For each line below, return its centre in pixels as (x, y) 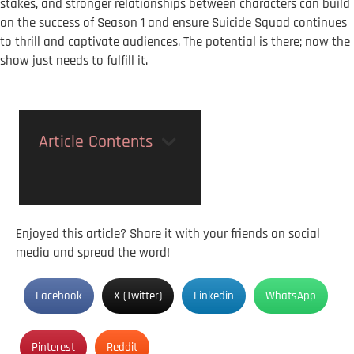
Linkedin (214, 296)
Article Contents (96, 142)
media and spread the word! (93, 253)
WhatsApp (291, 296)
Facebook (59, 296)
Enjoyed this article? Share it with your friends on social (168, 234)
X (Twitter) (138, 296)
